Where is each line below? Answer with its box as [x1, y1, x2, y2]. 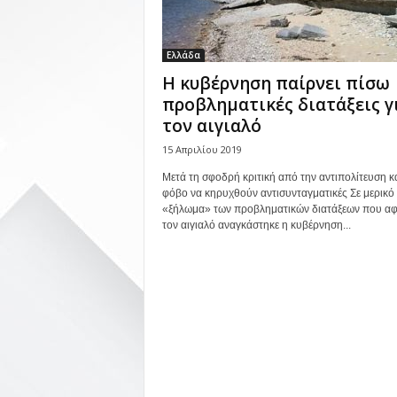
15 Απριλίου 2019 [161, 143, 242, 156]
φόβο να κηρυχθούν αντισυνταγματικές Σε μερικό [161, 187, 394, 199]
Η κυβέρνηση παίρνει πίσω [161, 72, 390, 95]
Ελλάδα [166, 49, 200, 61]
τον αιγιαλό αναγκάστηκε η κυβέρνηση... [161, 219, 351, 231]
